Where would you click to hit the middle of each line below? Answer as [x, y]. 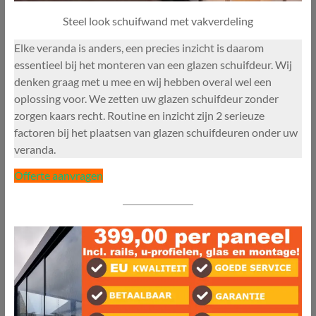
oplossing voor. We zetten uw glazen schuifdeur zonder [146, 98]
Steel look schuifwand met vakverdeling [158, 20]
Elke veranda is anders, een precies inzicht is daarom [139, 47]
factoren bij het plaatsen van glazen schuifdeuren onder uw [156, 132]
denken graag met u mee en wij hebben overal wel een [142, 81]
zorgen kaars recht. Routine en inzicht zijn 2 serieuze [139, 115]
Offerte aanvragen [58, 175]
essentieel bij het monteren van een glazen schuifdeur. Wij [153, 64]
